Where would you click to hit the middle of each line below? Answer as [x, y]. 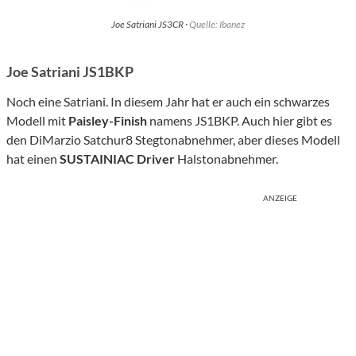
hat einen [33, 158]
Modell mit [37, 120]
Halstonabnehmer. [226, 158]
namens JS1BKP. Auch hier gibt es [240, 120]
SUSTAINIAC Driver [117, 158]
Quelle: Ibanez [217, 24]
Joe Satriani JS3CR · [150, 24]
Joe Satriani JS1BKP [70, 71]
